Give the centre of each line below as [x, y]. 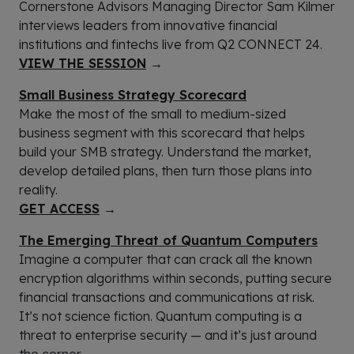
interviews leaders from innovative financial [148, 25]
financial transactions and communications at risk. [167, 297]
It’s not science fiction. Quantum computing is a [160, 316]
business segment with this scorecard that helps [162, 132]
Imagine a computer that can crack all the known [166, 259]
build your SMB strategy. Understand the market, [165, 151]
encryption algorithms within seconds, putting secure [175, 278]
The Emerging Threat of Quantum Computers [168, 240]
